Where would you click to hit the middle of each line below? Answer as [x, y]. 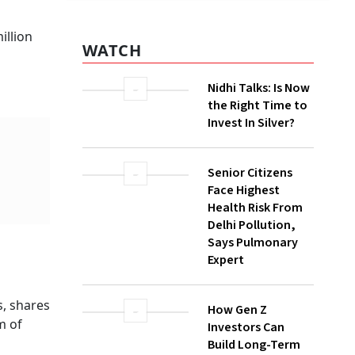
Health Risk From [255, 208]
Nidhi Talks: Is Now [259, 88]
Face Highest [244, 191]
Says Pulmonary [253, 243]
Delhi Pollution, [252, 225]
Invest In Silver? [251, 123]
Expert [226, 260]
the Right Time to [258, 106]
